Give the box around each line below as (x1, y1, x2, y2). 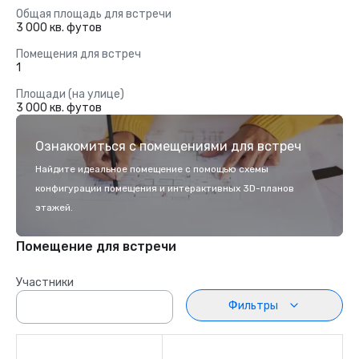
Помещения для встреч (16, 47, 141, 61)
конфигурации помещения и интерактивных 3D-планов (35, 183, 294, 194)
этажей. (35, 202, 73, 213)
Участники (16, 276, 74, 289)
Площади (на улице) (16, 87, 124, 101)
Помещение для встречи (16, 239, 176, 254)
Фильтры (228, 298, 278, 313)
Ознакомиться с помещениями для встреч (35, 139, 301, 154)
